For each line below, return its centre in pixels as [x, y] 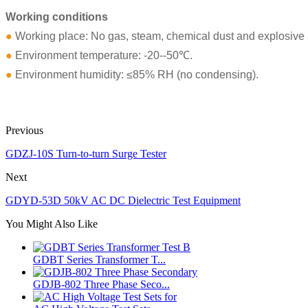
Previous [24, 131]
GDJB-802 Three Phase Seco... [101, 285]
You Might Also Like [52, 224]
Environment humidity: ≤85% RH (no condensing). [135, 75]
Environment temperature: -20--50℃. [102, 56]
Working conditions [57, 17]
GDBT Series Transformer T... [99, 260]
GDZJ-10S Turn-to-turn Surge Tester [86, 154]
